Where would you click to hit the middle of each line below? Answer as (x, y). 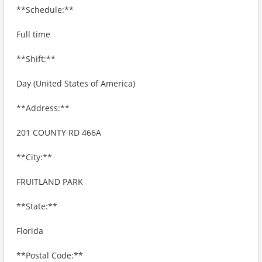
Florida (30, 231)
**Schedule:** (45, 10)
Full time (33, 34)
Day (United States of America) (76, 83)
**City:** (34, 157)
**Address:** (43, 108)
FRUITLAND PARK (50, 182)
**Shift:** (36, 59)
